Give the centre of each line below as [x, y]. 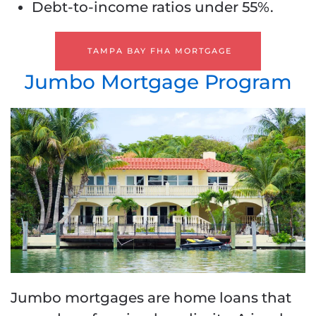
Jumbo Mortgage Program [158, 82]
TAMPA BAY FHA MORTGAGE [160, 51]
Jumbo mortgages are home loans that [151, 298]
